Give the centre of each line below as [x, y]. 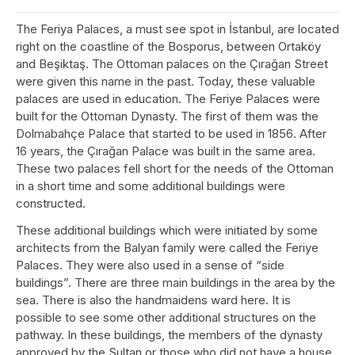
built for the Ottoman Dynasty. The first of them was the [167, 116]
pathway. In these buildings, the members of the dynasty [169, 335]
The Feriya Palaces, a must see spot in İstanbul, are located [177, 29]
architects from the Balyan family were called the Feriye [167, 248]
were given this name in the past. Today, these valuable [166, 81]
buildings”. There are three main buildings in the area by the [176, 282]
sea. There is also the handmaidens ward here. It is [153, 300]
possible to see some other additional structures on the [166, 317]
